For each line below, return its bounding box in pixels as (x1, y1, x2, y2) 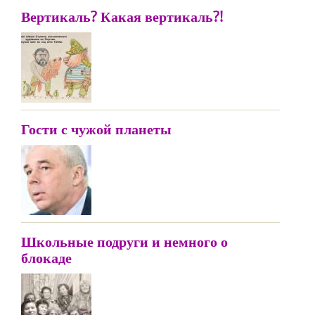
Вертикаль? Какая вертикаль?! (21, 7, 223, 26)
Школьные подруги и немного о (21, 232, 228, 251)
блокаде (21, 248, 72, 267)
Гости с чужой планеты (21, 120, 172, 139)
